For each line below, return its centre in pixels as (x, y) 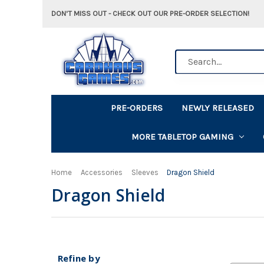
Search (189, 55)
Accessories (101, 172)
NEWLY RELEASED (218, 108)
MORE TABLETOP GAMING (182, 136)
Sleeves (145, 172)
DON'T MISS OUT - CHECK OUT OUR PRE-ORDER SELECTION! (150, 13)
